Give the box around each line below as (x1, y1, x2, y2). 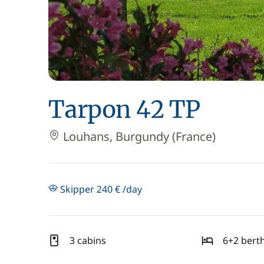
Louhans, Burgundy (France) (60, 128, 216, 144)
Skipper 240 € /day (58, 183, 142, 196)
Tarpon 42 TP (48, 95, 200, 124)
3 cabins (70, 234, 106, 247)
